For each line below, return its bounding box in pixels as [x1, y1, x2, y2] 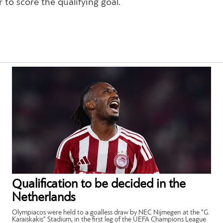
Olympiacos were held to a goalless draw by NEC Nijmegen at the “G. [12, 209, 210, 217]
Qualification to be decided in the [12, 178, 186, 191]
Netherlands [12, 191, 76, 204]
